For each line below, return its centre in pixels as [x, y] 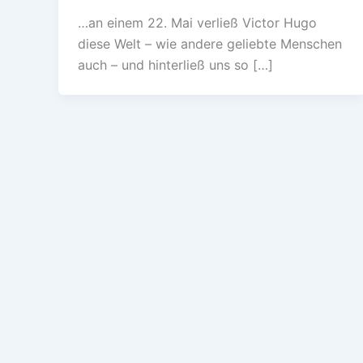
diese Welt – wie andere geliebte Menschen [210, 44]
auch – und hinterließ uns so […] [175, 65]
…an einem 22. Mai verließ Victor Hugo [197, 23]
